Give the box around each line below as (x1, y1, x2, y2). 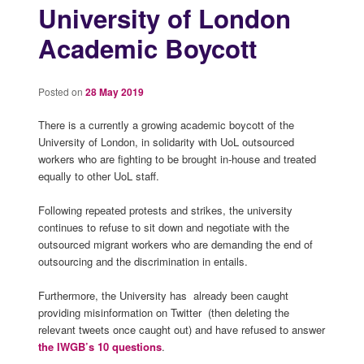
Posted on (37, 84, 85, 98)
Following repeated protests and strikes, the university (37, 201, 292, 218)
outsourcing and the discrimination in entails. (37, 253, 248, 269)
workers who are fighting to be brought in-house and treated (37, 150, 316, 167)
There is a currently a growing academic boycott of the (37, 116, 294, 132)
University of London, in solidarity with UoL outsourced (37, 133, 294, 149)
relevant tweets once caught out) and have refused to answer (37, 322, 325, 338)
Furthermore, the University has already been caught (37, 288, 288, 304)
